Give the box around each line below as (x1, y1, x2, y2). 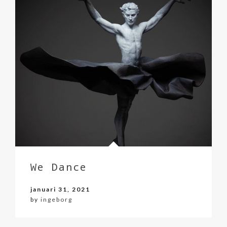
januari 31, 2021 (30, 185, 90, 194)
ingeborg (41, 196, 72, 204)
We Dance (30, 160, 87, 174)
